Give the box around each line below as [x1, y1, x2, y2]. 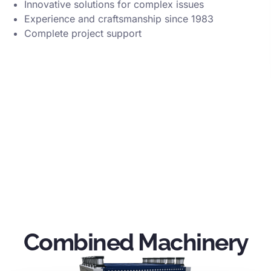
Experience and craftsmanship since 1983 [24, 13, 214, 25]
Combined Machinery [23, 228, 248, 256]
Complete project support [24, 27, 142, 39]
